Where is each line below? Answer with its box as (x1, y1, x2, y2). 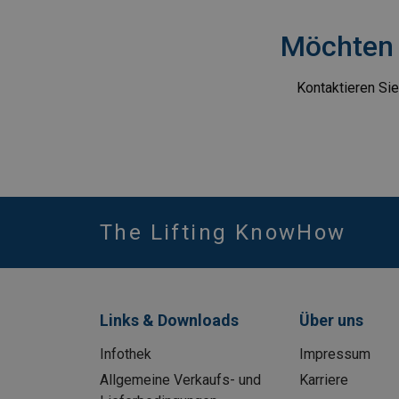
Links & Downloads (100, 310, 239, 330)
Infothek (100, 345, 151, 362)
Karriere (298, 370, 348, 388)
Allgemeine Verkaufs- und (100, 370, 261, 388)
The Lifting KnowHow (100, 219, 346, 245)
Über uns (298, 310, 363, 330)
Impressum (298, 345, 370, 362)
